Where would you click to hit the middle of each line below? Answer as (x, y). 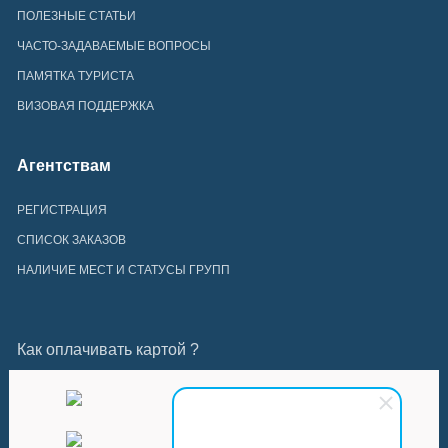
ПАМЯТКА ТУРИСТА (75, 75)
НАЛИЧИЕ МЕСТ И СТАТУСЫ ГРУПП (123, 269)
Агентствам (63, 165)
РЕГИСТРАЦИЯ (61, 209)
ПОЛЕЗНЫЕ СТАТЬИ (76, 15)
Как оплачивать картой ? (107, 349)
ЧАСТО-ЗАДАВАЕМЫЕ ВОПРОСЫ (113, 45)
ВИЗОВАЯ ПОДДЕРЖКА (85, 105)
